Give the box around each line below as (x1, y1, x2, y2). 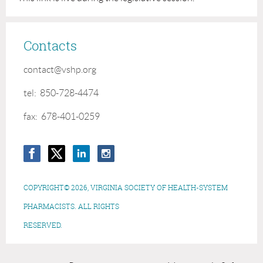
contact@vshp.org (23, 65, 96, 75)
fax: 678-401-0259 (23, 112, 100, 122)
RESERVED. (23, 220, 233, 231)
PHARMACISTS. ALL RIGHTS (23, 201, 119, 212)
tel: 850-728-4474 (23, 88, 99, 99)
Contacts (23, 37, 77, 55)
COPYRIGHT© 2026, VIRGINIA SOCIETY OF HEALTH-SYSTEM (23, 183, 228, 193)
